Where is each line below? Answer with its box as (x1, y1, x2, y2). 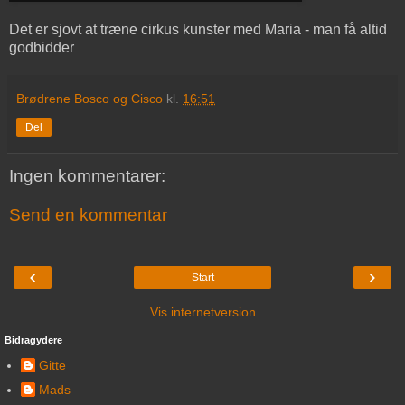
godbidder (9, 39, 74, 55)
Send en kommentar (9, 205, 167, 225)
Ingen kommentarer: (9, 165, 165, 185)
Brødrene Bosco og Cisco (16, 90, 163, 106)
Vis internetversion (149, 304, 256, 319)
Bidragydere (5, 334, 62, 345)
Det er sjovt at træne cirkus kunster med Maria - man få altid (9, 21, 387, 37)
